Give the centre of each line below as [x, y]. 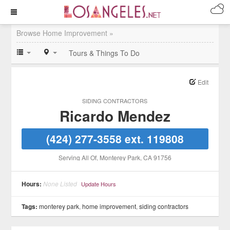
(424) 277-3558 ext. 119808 [115, 139]
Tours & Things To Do [104, 53]
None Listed [60, 184]
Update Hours [99, 184]
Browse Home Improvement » [65, 33]
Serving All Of [77, 157]
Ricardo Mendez [115, 116]
